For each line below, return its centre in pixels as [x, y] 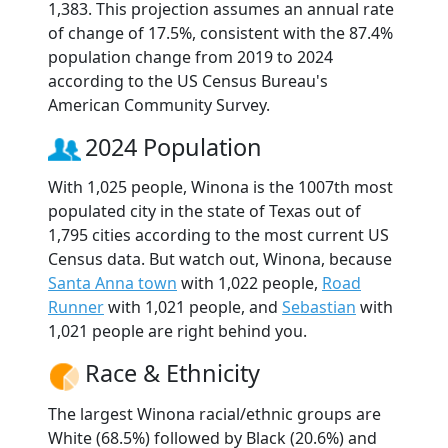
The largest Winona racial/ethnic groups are [214, 413]
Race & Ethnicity [172, 373]
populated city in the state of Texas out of [204, 211]
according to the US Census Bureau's [188, 81]
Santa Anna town [112, 283]
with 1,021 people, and [193, 307]
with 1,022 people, [249, 283]
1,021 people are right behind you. [177, 331]
